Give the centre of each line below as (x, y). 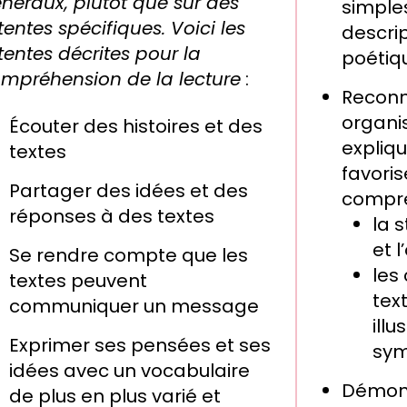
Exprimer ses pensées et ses (139, 346)
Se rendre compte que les (128, 256)
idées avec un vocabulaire (129, 371)
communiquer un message (134, 307)
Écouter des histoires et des (135, 127)
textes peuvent (78, 281)
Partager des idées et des (128, 191)
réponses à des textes (111, 217)
